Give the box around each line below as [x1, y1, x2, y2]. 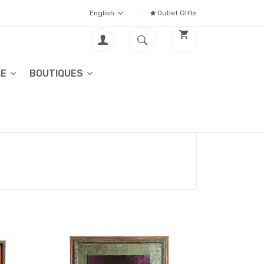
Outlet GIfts [156, 9, 197, 17]
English [90, 9, 116, 17]
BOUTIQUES [29, 68, 85, 79]
